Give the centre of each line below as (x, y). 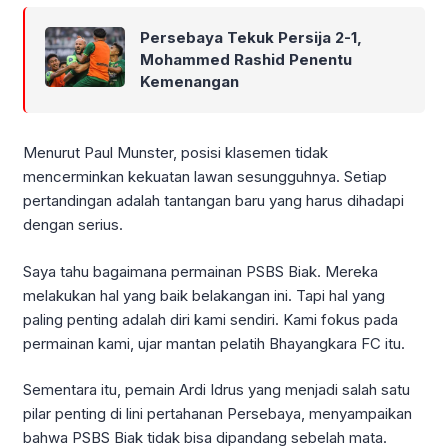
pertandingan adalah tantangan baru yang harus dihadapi (213, 201)
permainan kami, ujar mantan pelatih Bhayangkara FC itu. (214, 343)
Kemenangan (189, 82)
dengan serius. (73, 225)
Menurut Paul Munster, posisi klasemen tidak (175, 153)
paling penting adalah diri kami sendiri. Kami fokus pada (210, 319)
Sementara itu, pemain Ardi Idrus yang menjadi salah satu (216, 390)
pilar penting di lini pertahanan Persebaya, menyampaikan (217, 414)
